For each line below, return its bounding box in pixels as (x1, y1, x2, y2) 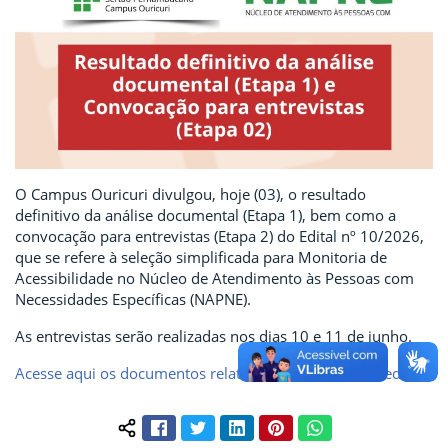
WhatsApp (321, 415, 391, 435)
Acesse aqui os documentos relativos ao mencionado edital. (15, 362, 426, 383)
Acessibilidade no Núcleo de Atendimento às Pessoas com (15, 267, 414, 288)
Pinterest (282, 415, 343, 435)
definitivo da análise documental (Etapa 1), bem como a (15, 204, 396, 225)
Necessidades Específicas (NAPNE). (15, 288, 251, 309)
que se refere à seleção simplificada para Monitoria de (15, 246, 387, 267)
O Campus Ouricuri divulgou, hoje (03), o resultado (15, 183, 366, 204)
